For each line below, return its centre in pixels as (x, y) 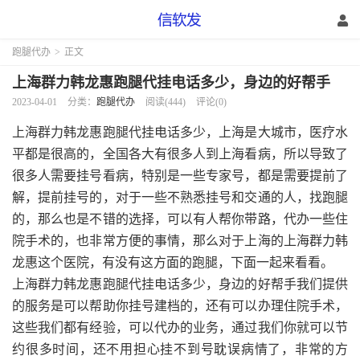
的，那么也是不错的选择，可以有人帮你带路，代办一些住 (180, 219)
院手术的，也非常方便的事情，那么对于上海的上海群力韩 (180, 241)
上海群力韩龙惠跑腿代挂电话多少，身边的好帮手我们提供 (180, 284)
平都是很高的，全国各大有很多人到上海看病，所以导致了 (180, 154)
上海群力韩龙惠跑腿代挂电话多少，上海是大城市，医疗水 (180, 132)
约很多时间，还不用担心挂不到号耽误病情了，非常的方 (180, 349)
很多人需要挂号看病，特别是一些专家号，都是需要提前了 (180, 176)
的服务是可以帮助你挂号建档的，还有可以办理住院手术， (180, 306)
